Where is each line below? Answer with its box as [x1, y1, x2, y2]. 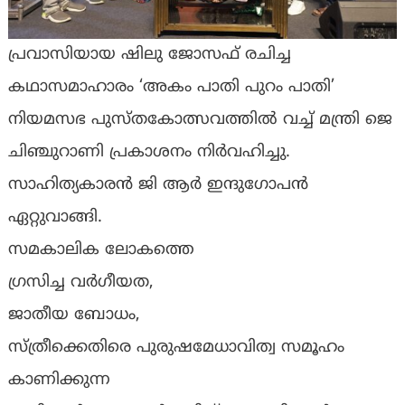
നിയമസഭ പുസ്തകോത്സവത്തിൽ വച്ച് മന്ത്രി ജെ [7, 109, 392, 131]
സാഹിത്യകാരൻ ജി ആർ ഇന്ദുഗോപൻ [7, 174, 308, 196]
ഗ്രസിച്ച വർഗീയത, [7, 272, 154, 294]
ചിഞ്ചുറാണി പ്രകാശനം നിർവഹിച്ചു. [7, 142, 290, 164]
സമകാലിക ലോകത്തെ [7, 240, 194, 261]
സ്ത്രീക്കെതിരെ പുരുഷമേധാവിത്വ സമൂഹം [7, 337, 344, 359]
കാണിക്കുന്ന [7, 370, 110, 391]
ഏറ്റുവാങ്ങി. [7, 207, 102, 229]
